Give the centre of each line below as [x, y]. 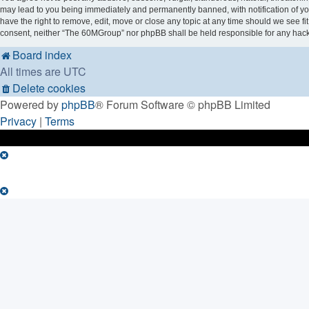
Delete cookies [49, 88]
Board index [42, 55]
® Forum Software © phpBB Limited [183, 105]
